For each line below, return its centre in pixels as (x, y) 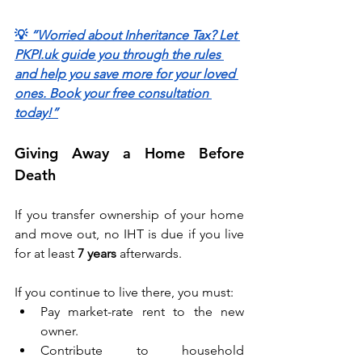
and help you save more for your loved (126, 74)
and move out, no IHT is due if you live (129, 234)
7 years (97, 254)
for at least (46, 254)
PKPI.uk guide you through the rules (119, 55)
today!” (36, 113)
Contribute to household (142, 351)
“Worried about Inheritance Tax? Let (135, 36)
